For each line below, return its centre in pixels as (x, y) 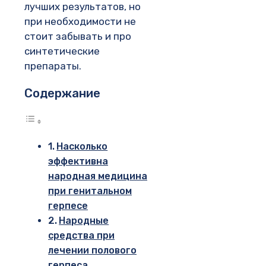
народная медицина (98, 176)
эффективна (78, 161)
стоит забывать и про (78, 37)
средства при (81, 235)
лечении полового (92, 250)
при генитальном (90, 191)
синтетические (62, 51)
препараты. (53, 66)
